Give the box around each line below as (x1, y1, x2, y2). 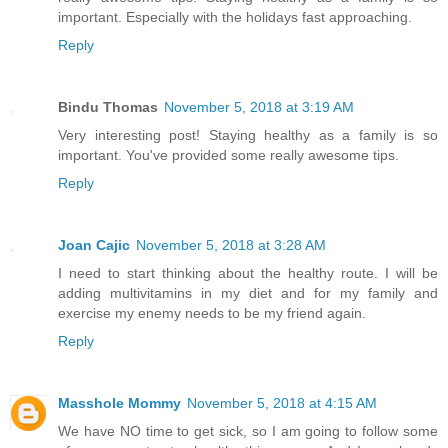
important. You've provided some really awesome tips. (58, 146, 399, 163)
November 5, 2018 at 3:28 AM (136, 236, 326, 253)
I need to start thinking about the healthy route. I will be (58, 264, 438, 281)
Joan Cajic (58, 236, 130, 253)
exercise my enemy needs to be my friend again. (58, 304, 366, 321)
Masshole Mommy (58, 394, 181, 411)
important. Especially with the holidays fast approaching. (58, 8, 412, 25)
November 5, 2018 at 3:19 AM (164, 98, 354, 115)
